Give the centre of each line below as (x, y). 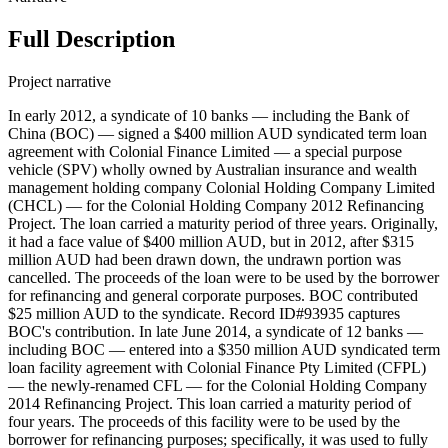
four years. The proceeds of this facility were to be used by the (204, 422)
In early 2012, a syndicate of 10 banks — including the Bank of (208, 116)
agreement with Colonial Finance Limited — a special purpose (205, 152)
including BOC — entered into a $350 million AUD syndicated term (224, 350)
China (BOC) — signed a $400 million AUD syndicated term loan (217, 134)
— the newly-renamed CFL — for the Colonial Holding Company (217, 386)
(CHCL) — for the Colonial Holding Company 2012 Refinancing (216, 206)
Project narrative (59, 82)
